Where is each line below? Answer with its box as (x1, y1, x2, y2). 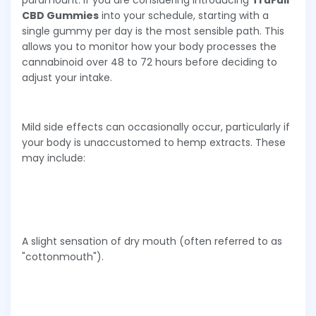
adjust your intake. (22, 70, 112, 85)
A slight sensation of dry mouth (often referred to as (22, 233, 282, 248)
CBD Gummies (22, 8, 99, 23)
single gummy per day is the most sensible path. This (22, 23, 284, 38)
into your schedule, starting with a (99, 8, 269, 23)
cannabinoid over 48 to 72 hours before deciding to (22, 54, 277, 69)
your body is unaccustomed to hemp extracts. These (22, 135, 286, 150)
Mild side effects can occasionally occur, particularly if (22, 119, 290, 134)
